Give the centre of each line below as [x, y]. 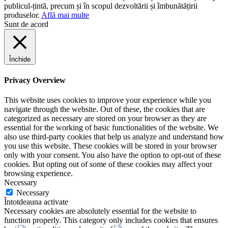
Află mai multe [65, 15]
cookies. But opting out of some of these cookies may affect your [108, 164]
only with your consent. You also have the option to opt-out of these [112, 155]
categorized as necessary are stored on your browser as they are [105, 118]
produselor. [23, 15]
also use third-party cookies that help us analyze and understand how [114, 136]
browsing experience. [38, 173]
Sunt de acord [26, 24]
